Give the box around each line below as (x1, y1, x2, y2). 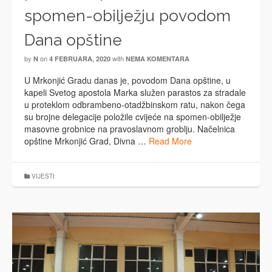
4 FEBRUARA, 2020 (49, 54, 110, 64)
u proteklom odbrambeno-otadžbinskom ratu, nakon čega (24, 98, 245, 111)
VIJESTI (32, 172, 55, 181)
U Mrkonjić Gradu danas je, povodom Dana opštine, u (24, 74, 231, 87)
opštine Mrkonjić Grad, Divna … (24, 135, 149, 148)
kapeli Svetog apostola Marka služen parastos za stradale (24, 86, 246, 99)
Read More (149, 135, 192, 148)
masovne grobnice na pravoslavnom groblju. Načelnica (24, 123, 235, 135)
